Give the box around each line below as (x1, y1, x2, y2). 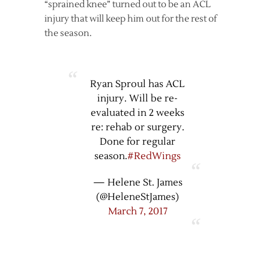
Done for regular (100, 136, 175, 148)
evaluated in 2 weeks (91, 107, 184, 119)
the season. (44, 28, 92, 39)
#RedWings (127, 150, 181, 162)
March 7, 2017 (107, 205, 168, 217)
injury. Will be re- (97, 92, 178, 104)
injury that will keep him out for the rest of (44, 13, 217, 25)
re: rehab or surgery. (91, 121, 184, 133)
